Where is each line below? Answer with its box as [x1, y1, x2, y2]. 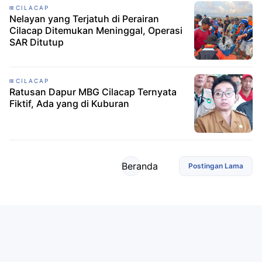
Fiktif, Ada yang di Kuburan [9, 98, 129, 109]
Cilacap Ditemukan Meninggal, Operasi [9, 25, 182, 36]
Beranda [122, 160, 158, 172]
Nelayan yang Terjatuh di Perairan [9, 13, 159, 25]
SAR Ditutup [9, 36, 64, 48]
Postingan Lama [188, 161, 243, 170]
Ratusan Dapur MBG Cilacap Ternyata [9, 86, 177, 98]
